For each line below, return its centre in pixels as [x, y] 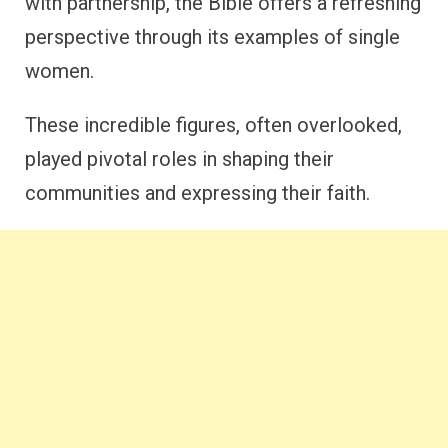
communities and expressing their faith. [197, 193]
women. [59, 71]
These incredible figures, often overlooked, [213, 125]
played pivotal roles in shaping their [179, 159]
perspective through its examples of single [212, 37]
